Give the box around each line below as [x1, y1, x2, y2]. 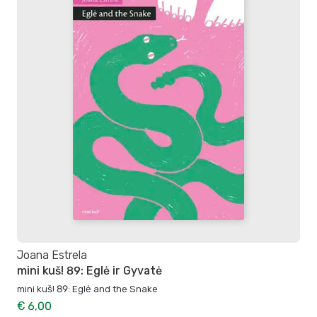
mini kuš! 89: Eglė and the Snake [17, 282, 158, 294]
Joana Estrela [17, 248, 87, 263]
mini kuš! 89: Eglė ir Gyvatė [17, 264, 162, 278]
